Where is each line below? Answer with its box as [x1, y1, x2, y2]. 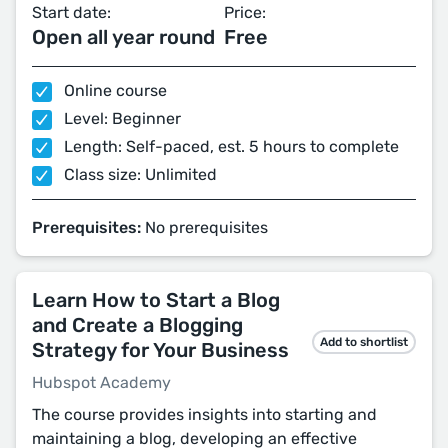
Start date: [32, 3, 111, 22]
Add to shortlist [320, 334, 408, 349]
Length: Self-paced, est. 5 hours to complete [60, 137, 399, 156]
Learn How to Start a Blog [32, 288, 280, 312]
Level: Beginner [60, 109, 181, 128]
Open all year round [32, 25, 215, 49]
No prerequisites [141, 218, 268, 237]
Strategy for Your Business [32, 338, 289, 362]
